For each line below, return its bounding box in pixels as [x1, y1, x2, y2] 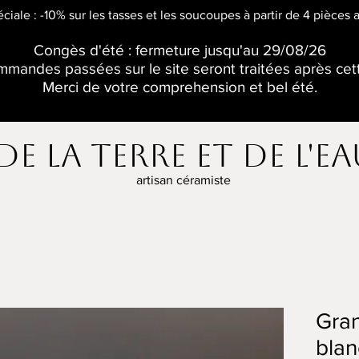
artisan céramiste [136, 173, 231, 188]
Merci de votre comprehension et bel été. [42, 79, 317, 95]
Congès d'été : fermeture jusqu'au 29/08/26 [33, 42, 326, 58]
